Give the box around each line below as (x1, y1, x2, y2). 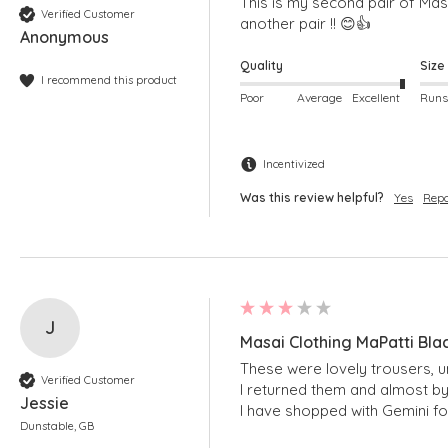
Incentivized (263, 156, 325, 171)
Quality (240, 58, 283, 74)
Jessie (20, 393, 69, 414)
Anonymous (20, 27, 109, 48)
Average (297, 89, 343, 105)
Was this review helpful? (240, 190, 384, 206)
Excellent (351, 89, 400, 105)
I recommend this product (41, 72, 177, 87)
